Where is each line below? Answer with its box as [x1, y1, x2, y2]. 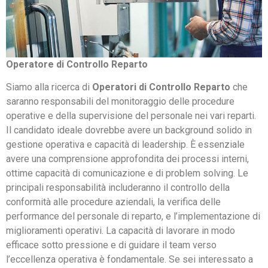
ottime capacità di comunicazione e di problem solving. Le [6, 167, 248, 179]
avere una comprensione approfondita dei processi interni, [6, 153, 249, 165]
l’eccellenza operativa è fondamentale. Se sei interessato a [6, 254, 253, 266]
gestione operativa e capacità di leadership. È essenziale [6, 139, 245, 151]
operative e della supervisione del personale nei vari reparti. [6, 110, 256, 122]
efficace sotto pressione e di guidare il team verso [6, 239, 217, 251]
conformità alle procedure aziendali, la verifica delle [6, 196, 221, 208]
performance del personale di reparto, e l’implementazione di [6, 211, 260, 223]
